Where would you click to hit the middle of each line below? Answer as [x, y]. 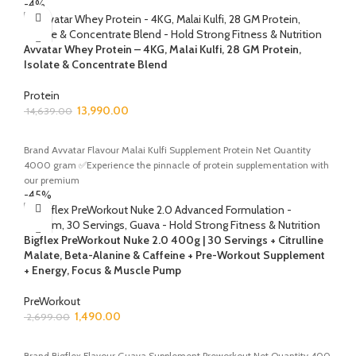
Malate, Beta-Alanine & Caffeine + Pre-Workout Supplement [174, 255]
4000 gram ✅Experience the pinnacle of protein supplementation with [176, 164]
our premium [52, 180]
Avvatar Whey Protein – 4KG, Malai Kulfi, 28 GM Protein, [163, 49]
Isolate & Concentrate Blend [95, 64]
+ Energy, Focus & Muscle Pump [103, 270]
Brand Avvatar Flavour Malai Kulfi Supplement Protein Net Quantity [167, 149]
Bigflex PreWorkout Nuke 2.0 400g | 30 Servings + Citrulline [174, 240]
